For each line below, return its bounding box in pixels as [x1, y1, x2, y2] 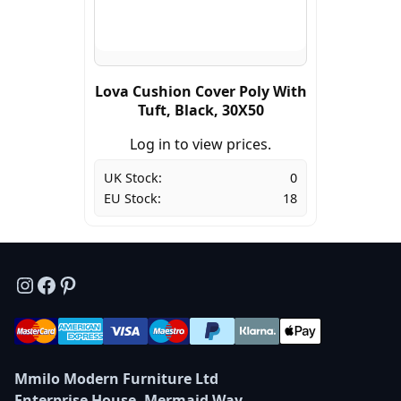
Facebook [35, 269, 132, 299]
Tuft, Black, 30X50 [137, 100, 264, 121]
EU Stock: [104, 190, 161, 208]
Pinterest [56, 269, 149, 299]
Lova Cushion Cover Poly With [94, 81, 307, 102]
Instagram [13, 269, 118, 299]
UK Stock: [104, 169, 162, 187]
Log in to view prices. [130, 134, 271, 155]
